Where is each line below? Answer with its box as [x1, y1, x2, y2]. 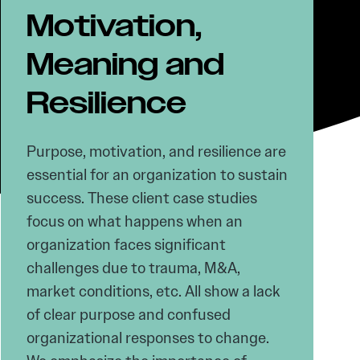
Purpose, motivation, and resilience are [26, 141, 286, 162]
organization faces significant [26, 235, 226, 255]
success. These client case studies [26, 188, 257, 208]
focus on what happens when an [26, 211, 243, 231]
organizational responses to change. [26, 328, 269, 348]
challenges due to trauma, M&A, [26, 258, 240, 278]
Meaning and [26, 45, 224, 86]
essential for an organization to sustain [26, 165, 288, 185]
